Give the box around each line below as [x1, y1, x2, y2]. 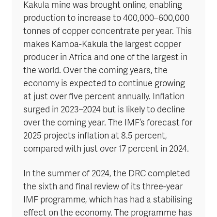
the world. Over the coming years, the [23, 65, 168, 77]
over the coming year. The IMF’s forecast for [23, 117, 192, 129]
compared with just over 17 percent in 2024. [23, 143, 189, 155]
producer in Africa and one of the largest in [23, 52, 187, 63]
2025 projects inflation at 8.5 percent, [23, 130, 167, 142]
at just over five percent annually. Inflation [23, 91, 185, 103]
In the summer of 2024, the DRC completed [23, 168, 190, 180]
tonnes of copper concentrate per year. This [23, 26, 192, 37]
